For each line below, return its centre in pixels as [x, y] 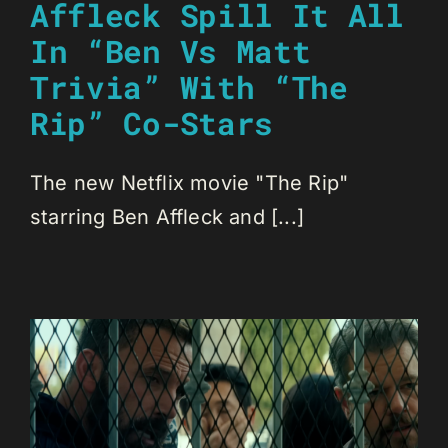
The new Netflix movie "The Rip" [189, 182]
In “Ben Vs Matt [170, 50]
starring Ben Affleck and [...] [167, 216]
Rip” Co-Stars [151, 122]
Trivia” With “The [189, 86]
